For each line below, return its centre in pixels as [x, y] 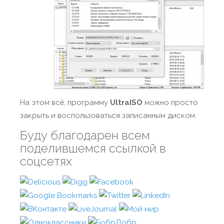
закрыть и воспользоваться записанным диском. [108, 115]
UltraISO [127, 102]
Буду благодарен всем [85, 135]
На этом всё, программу [65, 102]
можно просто [171, 102]
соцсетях [46, 161]
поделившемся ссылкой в [93, 148]
